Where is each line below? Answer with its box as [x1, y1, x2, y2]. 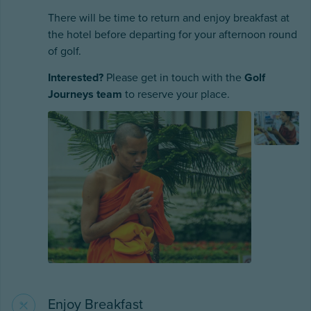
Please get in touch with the [103, 70, 244, 85]
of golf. [48, 44, 81, 58]
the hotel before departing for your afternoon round [48, 27, 297, 42]
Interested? [48, 70, 103, 85]
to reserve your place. [122, 87, 230, 101]
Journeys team [48, 87, 122, 101]
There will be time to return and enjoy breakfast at [48, 10, 289, 25]
